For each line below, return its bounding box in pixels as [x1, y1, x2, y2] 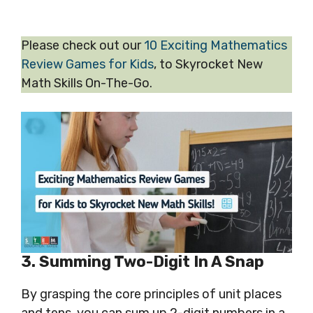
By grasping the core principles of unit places [21, 286, 282, 303]
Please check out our [21, 38, 144, 54]
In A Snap [190, 252, 264, 272]
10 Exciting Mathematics [144, 38, 287, 54]
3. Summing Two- [21, 252, 153, 272]
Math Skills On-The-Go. [21, 75, 152, 92]
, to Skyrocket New [154, 57, 263, 73]
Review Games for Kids [21, 57, 154, 73]
